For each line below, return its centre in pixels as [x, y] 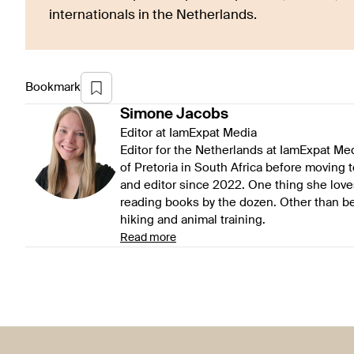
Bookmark [53, 88]
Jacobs [202, 115]
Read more [148, 238]
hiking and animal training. [193, 220]
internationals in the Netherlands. [153, 16]
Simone [147, 115]
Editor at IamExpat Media [188, 134]
